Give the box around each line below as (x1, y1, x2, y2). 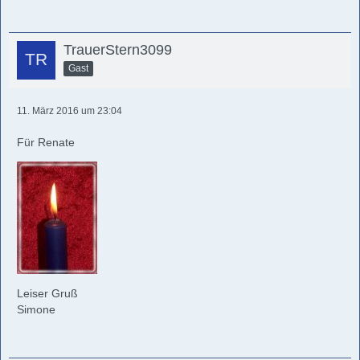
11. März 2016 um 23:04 (17, 105, 122, 117)
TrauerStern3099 (63, 42, 172, 58)
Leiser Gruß (17, 287, 78, 300)
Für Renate (17, 136, 75, 149)
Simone (17, 303, 55, 316)
